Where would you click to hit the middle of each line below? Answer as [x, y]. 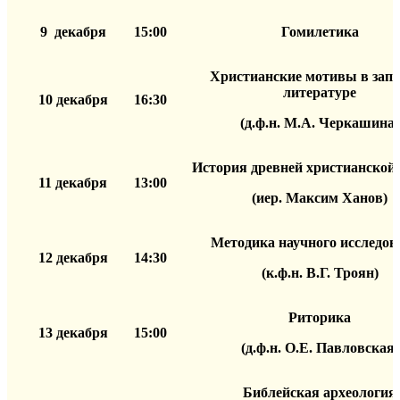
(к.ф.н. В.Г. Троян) [320, 272]
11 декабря [73, 182]
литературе [320, 92]
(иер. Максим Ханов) [320, 197]
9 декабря [73, 31]
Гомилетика [320, 31]
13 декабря [73, 332]
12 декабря [73, 257]
